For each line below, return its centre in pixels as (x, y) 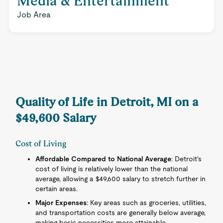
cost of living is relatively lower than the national (112, 169)
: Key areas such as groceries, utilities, (147, 203)
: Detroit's (187, 159)
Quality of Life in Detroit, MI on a (107, 102)
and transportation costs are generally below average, (121, 213)
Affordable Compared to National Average (104, 159)
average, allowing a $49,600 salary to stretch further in (121, 179)
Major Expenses (61, 203)
